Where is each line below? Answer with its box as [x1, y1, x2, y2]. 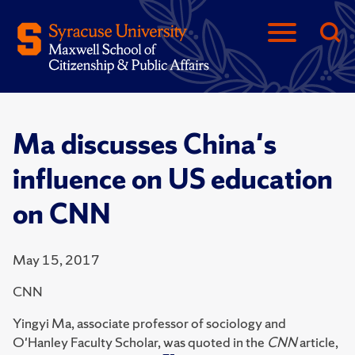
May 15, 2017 [13, 250, 100, 269]
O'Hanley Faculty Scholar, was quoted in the [13, 333, 267, 351]
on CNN [13, 196, 111, 232]
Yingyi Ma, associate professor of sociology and [13, 314, 286, 332]
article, [300, 333, 338, 351]
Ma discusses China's [13, 126, 277, 162]
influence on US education [13, 161, 333, 197]
